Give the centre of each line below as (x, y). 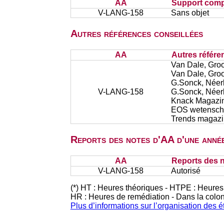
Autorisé (185, 171)
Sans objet (190, 13)
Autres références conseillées (136, 33)
